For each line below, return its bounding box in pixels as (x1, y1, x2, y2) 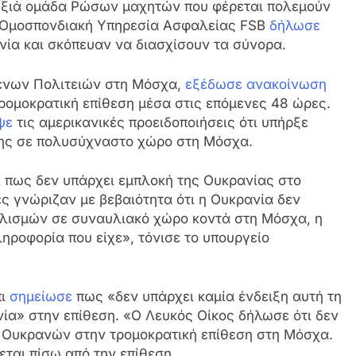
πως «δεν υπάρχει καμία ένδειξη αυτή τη (72, 288, 342, 304)
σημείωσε (10, 288, 72, 304)
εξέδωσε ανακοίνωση (185, 75, 327, 92)
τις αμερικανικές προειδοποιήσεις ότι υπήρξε (13, 114, 308, 130)
